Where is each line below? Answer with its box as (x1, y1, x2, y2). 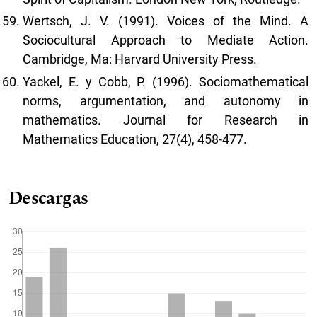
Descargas (8, 184, 88, 212)
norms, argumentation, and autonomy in (23, 93, 309, 108)
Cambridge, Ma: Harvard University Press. (23, 52, 257, 67)
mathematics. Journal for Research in (23, 112, 309, 127)
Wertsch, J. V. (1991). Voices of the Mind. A (23, 13, 309, 29)
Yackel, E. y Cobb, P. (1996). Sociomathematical (23, 74, 309, 89)
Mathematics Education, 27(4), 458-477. (23, 131, 247, 146)
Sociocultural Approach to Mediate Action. (23, 33, 309, 48)
